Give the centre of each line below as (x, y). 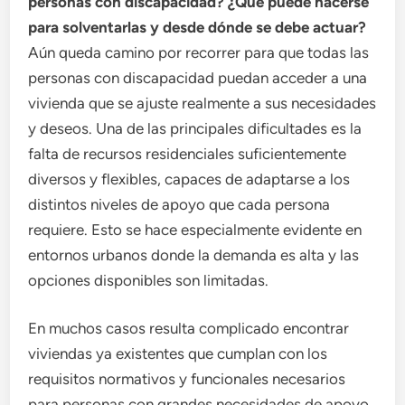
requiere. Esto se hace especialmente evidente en (195, 229)
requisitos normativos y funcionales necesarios (187, 379)
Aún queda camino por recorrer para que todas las (199, 52)
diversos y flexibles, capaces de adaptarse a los (189, 179)
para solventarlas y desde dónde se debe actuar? (198, 27)
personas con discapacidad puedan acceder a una (198, 77)
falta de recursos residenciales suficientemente (188, 153)
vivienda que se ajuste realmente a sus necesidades (202, 103)
